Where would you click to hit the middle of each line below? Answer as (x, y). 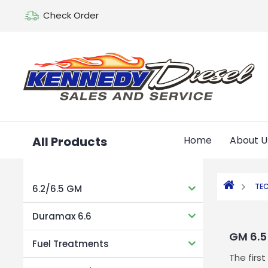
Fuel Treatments (70, 243)
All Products (69, 141)
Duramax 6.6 (62, 216)
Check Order (71, 16)
